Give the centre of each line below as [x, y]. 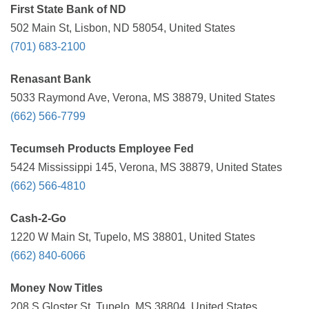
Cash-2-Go [38, 218]
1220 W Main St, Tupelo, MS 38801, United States [133, 237]
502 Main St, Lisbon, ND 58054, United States [123, 28]
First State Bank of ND [68, 9]
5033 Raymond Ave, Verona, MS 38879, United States [143, 98]
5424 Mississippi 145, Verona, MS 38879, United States [146, 167]
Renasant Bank [51, 79]
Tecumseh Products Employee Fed [102, 149]
